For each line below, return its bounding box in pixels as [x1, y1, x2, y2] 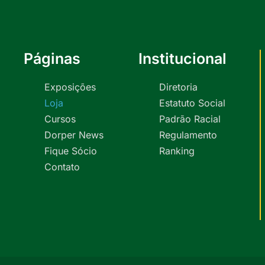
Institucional [138, 49, 227, 67]
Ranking [159, 144, 195, 157]
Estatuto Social [159, 96, 225, 109]
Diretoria [159, 80, 198, 93]
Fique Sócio [44, 144, 97, 157]
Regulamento [159, 128, 217, 141]
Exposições [44, 80, 96, 93]
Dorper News [44, 128, 104, 141]
